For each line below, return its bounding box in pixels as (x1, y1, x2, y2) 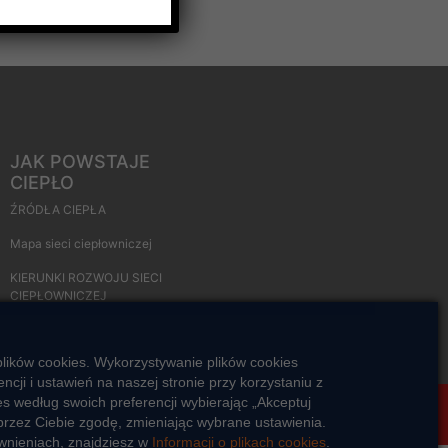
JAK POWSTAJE (10, 150, 150, 172)
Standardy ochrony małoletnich (231, 405, 436, 423)
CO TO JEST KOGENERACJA (10, 321, 173, 337)
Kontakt (117, 405, 168, 423)
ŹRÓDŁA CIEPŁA (10, 201, 106, 217)
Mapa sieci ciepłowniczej (10, 235, 152, 251)
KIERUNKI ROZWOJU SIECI (10, 269, 162, 285)
